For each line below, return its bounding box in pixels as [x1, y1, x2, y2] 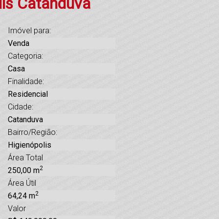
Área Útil [8, 178, 36, 188]
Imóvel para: [8, 25, 51, 35]
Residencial [8, 89, 48, 99]
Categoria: [8, 51, 43, 61]
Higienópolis [8, 140, 51, 150]
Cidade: [8, 102, 33, 111]
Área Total [8, 153, 43, 162]
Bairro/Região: [8, 127, 57, 137]
